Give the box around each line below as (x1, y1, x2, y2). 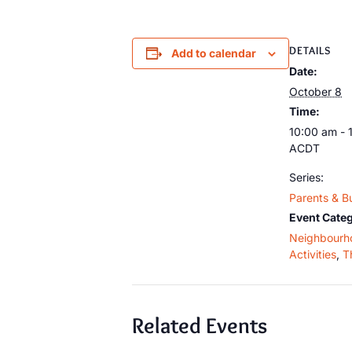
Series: (289, 170, 324, 184)
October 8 (289, 85, 342, 98)
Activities (289, 247, 336, 261)
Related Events (132, 312, 267, 339)
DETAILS (289, 43, 331, 57)
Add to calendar (170, 46, 256, 60)
